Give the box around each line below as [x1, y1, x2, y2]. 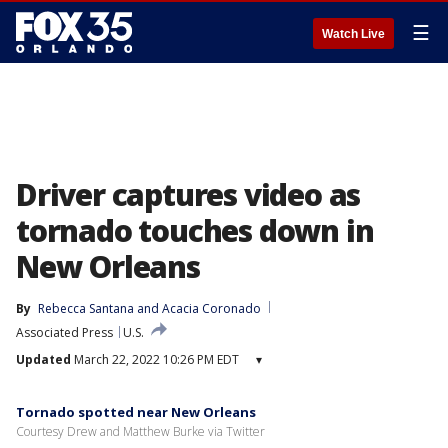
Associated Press [16, 324, 113, 341]
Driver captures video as [16, 174, 361, 215]
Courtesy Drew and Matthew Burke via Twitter [16, 423, 265, 440]
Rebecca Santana [38, 300, 134, 317]
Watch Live [322, 27, 385, 41]
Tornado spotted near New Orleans [16, 403, 256, 421]
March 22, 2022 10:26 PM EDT [71, 351, 239, 368]
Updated [16, 351, 71, 368]
